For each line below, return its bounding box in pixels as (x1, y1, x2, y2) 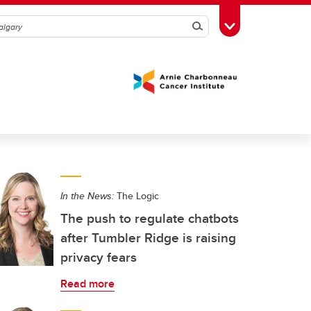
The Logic (114, 189, 159, 203)
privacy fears (60, 247, 137, 267)
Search (187, 12, 246, 40)
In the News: (60, 189, 114, 203)
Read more (60, 276, 115, 292)
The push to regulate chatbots (60, 208, 239, 228)
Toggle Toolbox (229, 17, 300, 33)
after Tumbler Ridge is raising (60, 228, 236, 247)
